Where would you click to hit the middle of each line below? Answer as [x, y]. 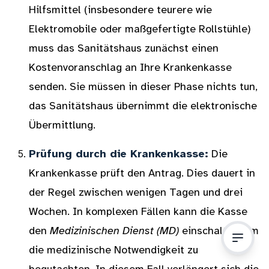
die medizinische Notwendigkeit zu [113, 250]
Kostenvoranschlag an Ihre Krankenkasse [130, 67]
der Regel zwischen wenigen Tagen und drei [136, 192]
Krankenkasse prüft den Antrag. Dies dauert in [142, 173]
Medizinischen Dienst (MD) [114, 231]
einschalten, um [219, 231]
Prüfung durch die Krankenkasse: [119, 154]
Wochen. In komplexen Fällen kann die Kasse [138, 211]
